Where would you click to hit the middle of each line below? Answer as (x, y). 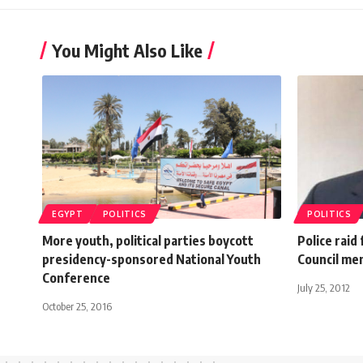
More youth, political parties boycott (148, 240)
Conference (76, 278)
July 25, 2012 (324, 287)
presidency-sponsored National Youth (152, 259)
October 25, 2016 (77, 306)
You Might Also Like (127, 50)
